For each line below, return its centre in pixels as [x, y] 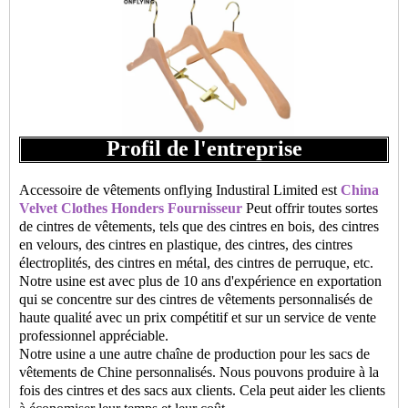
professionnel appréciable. [94, 336]
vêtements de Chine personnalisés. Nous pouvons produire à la [199, 372]
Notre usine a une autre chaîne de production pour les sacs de [194, 354]
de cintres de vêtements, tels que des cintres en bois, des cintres [199, 226]
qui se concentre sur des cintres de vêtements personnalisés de [196, 299]
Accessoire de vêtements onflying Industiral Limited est [180, 190]
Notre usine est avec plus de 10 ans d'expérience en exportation [200, 281]
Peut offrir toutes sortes [310, 208]
